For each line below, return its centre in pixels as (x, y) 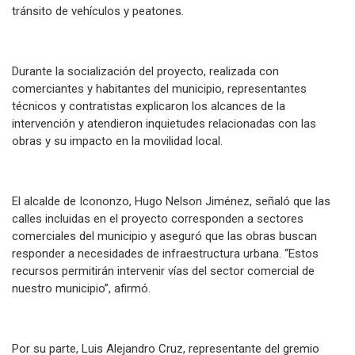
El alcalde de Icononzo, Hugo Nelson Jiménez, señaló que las (171, 202)
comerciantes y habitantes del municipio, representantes (159, 89)
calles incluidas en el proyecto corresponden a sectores (158, 219)
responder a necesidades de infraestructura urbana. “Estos (165, 254)
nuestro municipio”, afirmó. (81, 289)
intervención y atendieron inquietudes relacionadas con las (164, 124)
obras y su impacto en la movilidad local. (117, 141)
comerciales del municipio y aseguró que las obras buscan (164, 237)
